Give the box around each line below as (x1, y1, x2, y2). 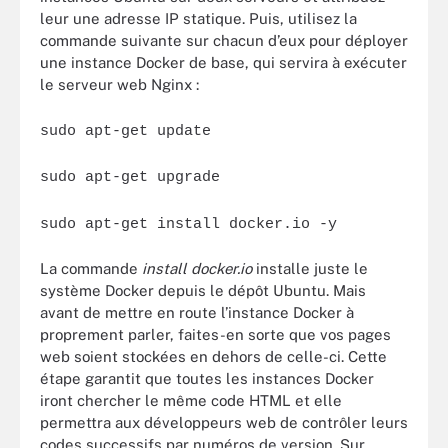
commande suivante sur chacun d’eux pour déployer (40, 32, 408, 49)
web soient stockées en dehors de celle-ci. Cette (40, 348, 387, 365)
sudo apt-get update (40, 122, 211, 140)
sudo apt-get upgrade (40, 169, 220, 186)
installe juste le (252, 260, 368, 277)
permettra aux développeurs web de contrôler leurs (40, 414, 408, 431)
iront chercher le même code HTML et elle (40, 392, 342, 409)
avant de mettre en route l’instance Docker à (40, 304, 354, 321)
